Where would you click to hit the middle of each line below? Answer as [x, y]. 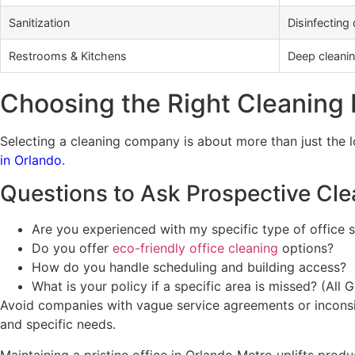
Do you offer [72, 248]
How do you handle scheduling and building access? [189, 267]
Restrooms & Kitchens [68, 55]
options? [306, 248]
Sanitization [39, 22]
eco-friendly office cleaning [195, 248]
